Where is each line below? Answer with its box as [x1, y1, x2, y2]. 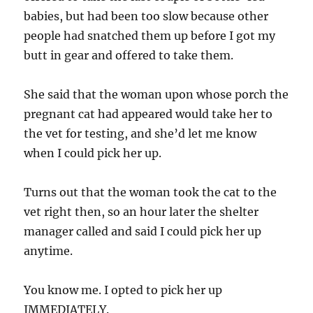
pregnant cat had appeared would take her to [24, 107, 273, 121]
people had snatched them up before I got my [24, 29, 276, 43]
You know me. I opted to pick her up [24, 283, 223, 297]
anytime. [24, 244, 73, 258]
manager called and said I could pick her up [24, 224, 262, 238]
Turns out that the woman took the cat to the [24, 185, 277, 199]
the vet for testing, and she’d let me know [24, 126, 257, 140]
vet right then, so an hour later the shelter [24, 205, 259, 219]
